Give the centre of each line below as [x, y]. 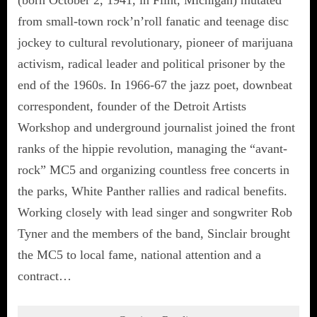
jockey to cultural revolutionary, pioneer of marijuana [155, 42]
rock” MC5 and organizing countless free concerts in [154, 169]
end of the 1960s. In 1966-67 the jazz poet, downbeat [155, 85]
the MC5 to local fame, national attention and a [139, 254]
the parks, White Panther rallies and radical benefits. [152, 191]
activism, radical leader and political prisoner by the [151, 63]
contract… [45, 276]
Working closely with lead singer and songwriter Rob [155, 212]
